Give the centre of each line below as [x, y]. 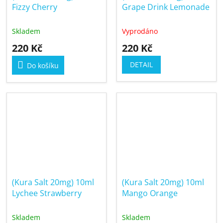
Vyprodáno [140, 31]
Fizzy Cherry [35, 7]
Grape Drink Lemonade [166, 7]
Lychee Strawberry [47, 193]
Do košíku [43, 65]
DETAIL [141, 64]
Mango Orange [150, 193]
